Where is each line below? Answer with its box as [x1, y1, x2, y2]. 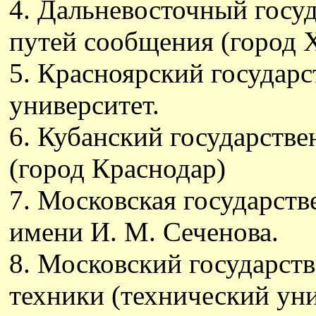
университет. [9, 90, 159, 120]
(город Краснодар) [9, 153, 226, 183]
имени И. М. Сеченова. [9, 217, 279, 247]
